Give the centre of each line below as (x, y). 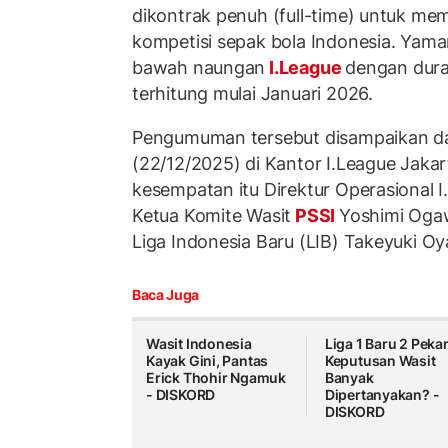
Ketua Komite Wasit (212, 215)
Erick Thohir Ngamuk (216, 378)
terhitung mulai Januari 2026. (252, 94)
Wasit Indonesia (199, 344)
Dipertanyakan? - (382, 395)
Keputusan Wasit (380, 361)
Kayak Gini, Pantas (207, 361)
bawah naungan (199, 68)
